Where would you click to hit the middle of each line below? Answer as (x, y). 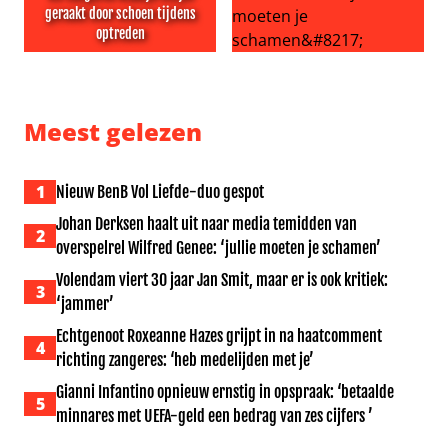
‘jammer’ (85, 304)
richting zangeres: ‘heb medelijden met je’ (185, 360)
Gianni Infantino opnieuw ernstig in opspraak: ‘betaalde (225, 392)
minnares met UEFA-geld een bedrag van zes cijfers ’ (214, 416)
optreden (120, 33)
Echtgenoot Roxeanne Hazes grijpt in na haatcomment (219, 336)
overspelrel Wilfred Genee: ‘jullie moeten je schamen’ (218, 248)
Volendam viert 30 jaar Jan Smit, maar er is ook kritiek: (222, 280)
